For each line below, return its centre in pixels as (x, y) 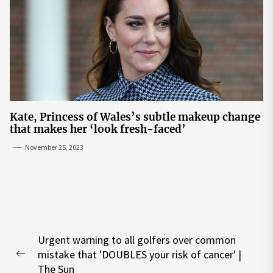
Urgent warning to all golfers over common (137, 239)
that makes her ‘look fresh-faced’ (98, 129)
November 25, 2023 (54, 147)
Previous (35, 261)
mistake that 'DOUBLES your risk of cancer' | (140, 254)
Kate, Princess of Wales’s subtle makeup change (135, 117)
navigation (59, 249)
